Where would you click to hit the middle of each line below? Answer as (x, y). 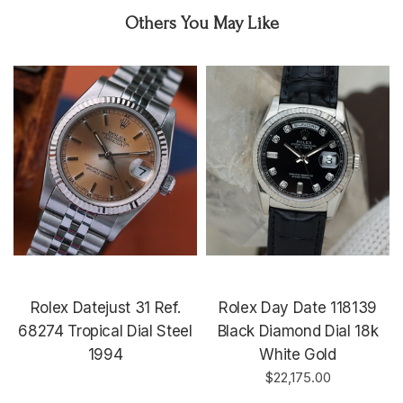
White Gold (298, 354)
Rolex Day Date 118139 (298, 307)
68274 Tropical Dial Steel (105, 331)
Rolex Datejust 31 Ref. (105, 307)
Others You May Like (201, 23)
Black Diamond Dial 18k (298, 331)
